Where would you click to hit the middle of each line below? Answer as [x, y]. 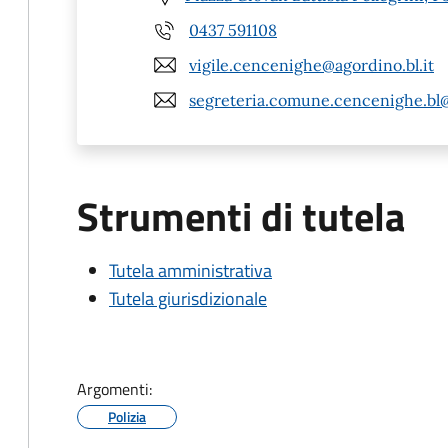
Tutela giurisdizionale [188, 298]
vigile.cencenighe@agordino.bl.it [311, 64]
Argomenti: [114, 389]
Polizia [127, 416]
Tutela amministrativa [190, 270]
